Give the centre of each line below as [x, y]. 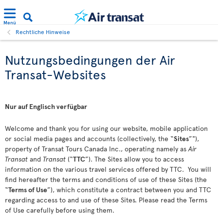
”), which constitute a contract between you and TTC [129, 190]
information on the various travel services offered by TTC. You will [108, 169]
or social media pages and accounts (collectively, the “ [89, 138]
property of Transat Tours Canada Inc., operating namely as [97, 149]
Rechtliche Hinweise [43, 32]
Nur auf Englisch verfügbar [46, 106]
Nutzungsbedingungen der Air [90, 59]
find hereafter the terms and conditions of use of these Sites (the [106, 179]
